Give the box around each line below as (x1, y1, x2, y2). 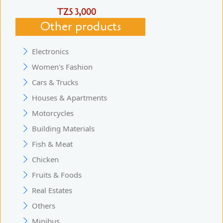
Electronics (32, 46, 69, 56)
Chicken (32, 154, 59, 164)
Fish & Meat (32, 138, 73, 149)
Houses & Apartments (32, 92, 107, 103)
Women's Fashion (32, 61, 93, 72)
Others (32, 200, 55, 211)
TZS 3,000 (57, 6, 96, 18)
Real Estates (32, 185, 72, 195)
